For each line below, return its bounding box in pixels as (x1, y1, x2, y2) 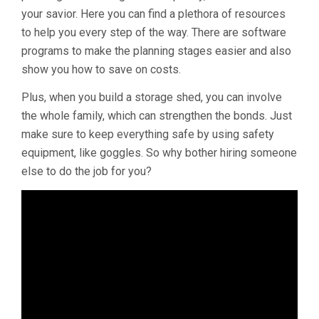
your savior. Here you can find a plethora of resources (21, 7, 286, 21)
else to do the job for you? (21, 164, 152, 178)
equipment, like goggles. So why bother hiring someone (21, 146, 297, 159)
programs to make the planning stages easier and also (21, 44, 291, 58)
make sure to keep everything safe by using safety (21, 127, 274, 141)
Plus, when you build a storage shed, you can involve (21, 90, 282, 104)
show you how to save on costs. (21, 63, 181, 76)
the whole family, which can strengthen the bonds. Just (21, 109, 292, 122)
